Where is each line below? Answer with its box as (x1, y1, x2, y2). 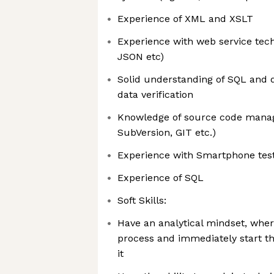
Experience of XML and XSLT (117, 13, 253, 24)
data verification (117, 89, 193, 100)
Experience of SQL (117, 172, 204, 183)
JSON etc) (117, 51, 164, 62)
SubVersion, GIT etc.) (117, 127, 216, 138)
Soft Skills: (117, 194, 166, 206)
